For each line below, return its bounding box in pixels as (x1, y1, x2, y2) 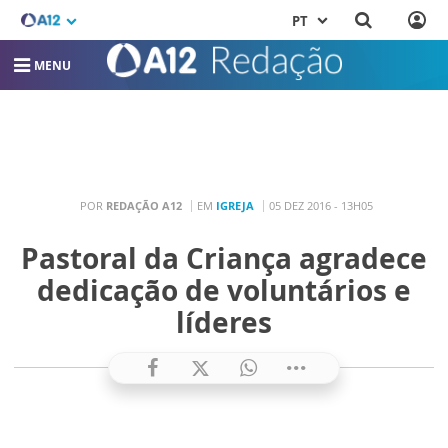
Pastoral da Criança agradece (21, 238, 427, 277)
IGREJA (216, 198, 254, 214)
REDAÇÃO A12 (106, 198, 182, 214)
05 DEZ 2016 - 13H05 (269, 198, 373, 214)
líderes (176, 302, 272, 341)
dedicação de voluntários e (37, 270, 411, 309)
